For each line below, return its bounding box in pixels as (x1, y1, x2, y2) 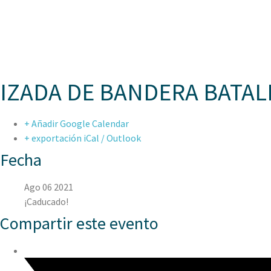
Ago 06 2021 (24, 181, 73, 193)
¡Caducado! (24, 195, 68, 207)
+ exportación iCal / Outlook (24, 132, 141, 144)
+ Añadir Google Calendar (24, 117, 129, 129)
